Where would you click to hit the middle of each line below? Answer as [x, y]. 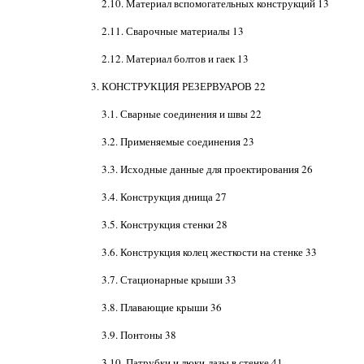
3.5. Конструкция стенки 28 [164, 224]
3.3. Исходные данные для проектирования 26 [207, 169]
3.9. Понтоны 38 [139, 335]
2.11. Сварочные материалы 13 [172, 31]
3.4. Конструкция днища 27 [164, 197]
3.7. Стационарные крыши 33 [169, 279]
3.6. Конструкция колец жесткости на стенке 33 [209, 252]
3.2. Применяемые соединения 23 [178, 141]
